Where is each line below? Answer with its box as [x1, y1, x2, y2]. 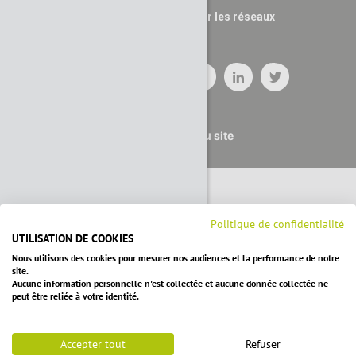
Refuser [246, 337, 281, 351]
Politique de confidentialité [211, 217, 344, 231]
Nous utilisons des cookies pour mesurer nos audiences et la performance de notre [12, 252, 339, 264]
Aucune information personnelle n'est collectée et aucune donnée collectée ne [12, 277, 328, 289]
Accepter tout [60, 337, 126, 351]
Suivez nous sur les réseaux [129, 10, 275, 23]
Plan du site [170, 129, 234, 142]
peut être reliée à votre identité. [12, 290, 139, 302]
